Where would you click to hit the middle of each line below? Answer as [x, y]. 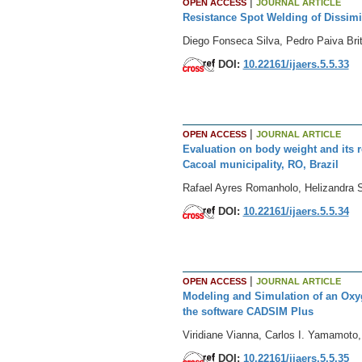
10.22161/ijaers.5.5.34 [296, 211]
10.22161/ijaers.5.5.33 [296, 64]
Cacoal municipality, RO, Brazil [260, 164]
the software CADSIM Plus [248, 311]
